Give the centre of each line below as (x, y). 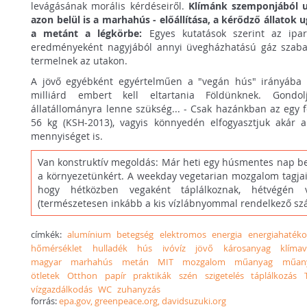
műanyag (254, 262)
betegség (135, 235)
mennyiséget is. (67, 136)
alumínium (89, 235)
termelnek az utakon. (79, 60)
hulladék (110, 248)
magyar (47, 262)
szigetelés (224, 276)
